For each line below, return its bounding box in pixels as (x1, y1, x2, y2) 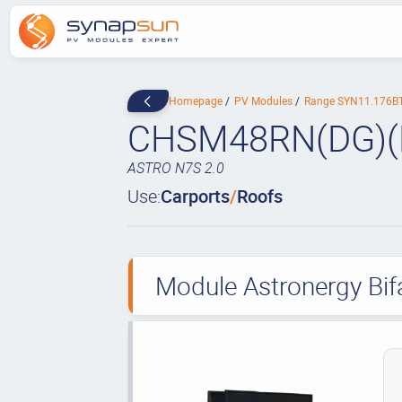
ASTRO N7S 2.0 (127, 158, 224, 178)
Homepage (168, 93, 225, 108)
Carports (160, 184, 230, 208)
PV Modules (233, 93, 295, 108)
